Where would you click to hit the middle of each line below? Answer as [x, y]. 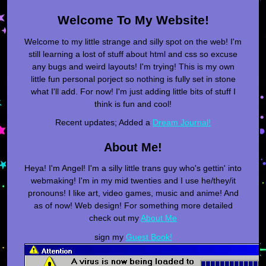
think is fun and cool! [133, 104]
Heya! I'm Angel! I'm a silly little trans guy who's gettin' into [133, 168]
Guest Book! [149, 237]
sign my [110, 237]
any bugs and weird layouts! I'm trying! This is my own [133, 66]
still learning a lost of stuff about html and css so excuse [133, 54]
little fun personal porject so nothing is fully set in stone [133, 79]
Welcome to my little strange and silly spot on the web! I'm [133, 41]
